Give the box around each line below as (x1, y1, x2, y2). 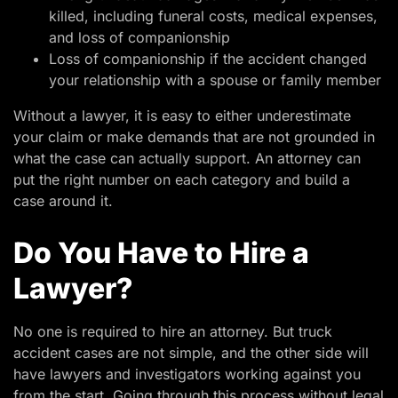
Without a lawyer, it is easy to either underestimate (13, 107, 351, 125)
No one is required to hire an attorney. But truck (13, 322, 332, 340)
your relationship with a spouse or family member (49, 71, 381, 90)
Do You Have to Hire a (13, 235, 309, 270)
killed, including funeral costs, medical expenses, (49, 7, 378, 26)
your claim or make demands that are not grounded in (13, 128, 375, 147)
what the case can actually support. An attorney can (13, 149, 361, 168)
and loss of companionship (49, 28, 230, 47)
